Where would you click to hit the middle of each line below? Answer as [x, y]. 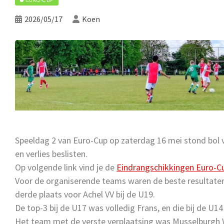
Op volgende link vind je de [66, 167]
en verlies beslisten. [51, 153]
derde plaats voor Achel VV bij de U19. [85, 194]
